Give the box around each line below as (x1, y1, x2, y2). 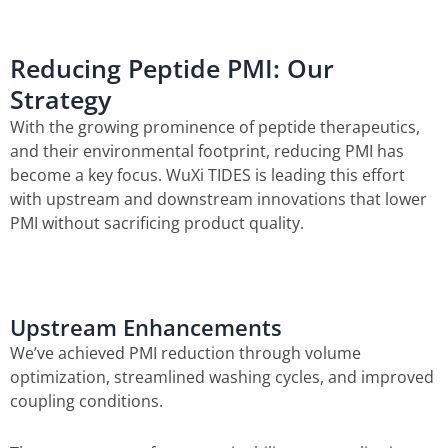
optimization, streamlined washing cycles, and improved (10, 365, 434, 388)
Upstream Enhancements (10, 312, 282, 342)
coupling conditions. (10, 389, 163, 412)
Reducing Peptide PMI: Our (10, 50, 334, 85)
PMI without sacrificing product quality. (10, 211, 304, 234)
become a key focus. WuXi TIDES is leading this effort (10, 163, 405, 186)
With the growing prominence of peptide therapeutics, (10, 115, 420, 138)
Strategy (10, 81, 111, 116)
